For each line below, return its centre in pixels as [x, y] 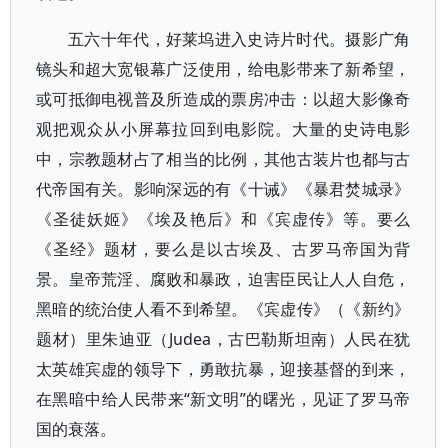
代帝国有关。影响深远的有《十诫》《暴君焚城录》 [223, 189]
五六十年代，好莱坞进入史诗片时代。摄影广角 [239, 39]
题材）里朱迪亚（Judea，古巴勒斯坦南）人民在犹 [223, 339]
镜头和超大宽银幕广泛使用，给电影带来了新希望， [223, 69]
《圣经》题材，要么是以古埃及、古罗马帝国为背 [223, 249]
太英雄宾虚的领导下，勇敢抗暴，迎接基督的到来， [223, 369]
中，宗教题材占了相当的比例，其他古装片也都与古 [223, 159]
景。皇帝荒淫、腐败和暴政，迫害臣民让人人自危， [223, 279]
